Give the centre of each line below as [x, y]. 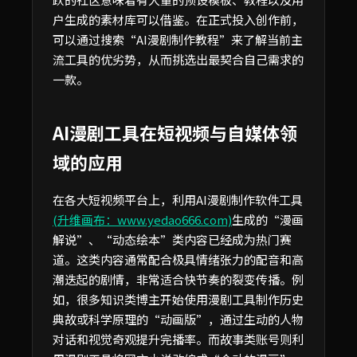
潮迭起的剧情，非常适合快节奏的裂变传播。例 [178, 279]
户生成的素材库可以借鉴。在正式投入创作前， [178, 19]
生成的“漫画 [268, 219]
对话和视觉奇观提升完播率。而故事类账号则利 [178, 339]
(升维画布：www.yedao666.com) [142, 219]
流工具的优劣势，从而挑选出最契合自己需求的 [178, 59]
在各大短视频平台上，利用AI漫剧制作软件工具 [178, 199]
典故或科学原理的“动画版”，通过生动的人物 [178, 319]
